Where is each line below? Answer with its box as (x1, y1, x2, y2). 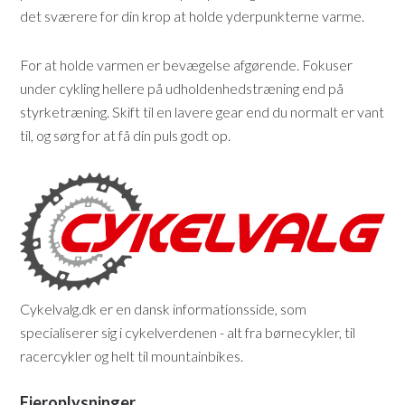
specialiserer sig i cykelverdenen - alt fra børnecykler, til (20, 324, 356, 342)
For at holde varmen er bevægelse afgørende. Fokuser (20, 56, 353, 74)
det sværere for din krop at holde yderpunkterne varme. (20, 7, 365, 25)
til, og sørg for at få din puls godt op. (20, 127, 231, 145)
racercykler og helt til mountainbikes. (20, 347, 244, 365)
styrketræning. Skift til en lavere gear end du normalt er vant (20, 103, 385, 121)
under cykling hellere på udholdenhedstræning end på (20, 80, 344, 98)
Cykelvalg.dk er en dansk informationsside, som (20, 300, 307, 318)
